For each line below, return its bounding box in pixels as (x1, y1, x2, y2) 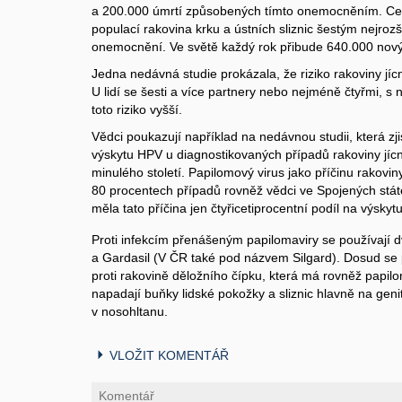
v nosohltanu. (92, 303, 168, 319)
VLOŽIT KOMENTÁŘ (109, 347, 229, 363)
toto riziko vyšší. (92, 101, 182, 117)
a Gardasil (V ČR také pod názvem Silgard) (92, 249, 336, 265)
